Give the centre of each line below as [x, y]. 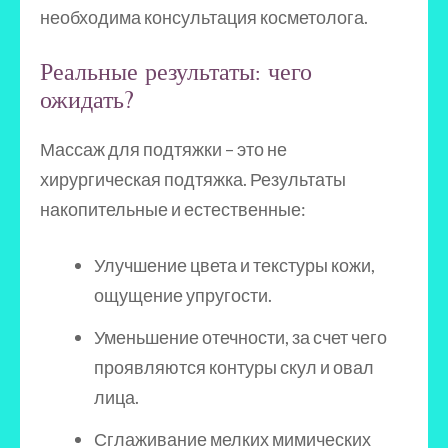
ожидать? [87, 100]
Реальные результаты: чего [176, 72]
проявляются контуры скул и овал [234, 367]
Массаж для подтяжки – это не [163, 149]
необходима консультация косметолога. [204, 17]
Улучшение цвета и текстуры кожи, [234, 265]
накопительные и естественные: [173, 209]
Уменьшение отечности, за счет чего [240, 337]
